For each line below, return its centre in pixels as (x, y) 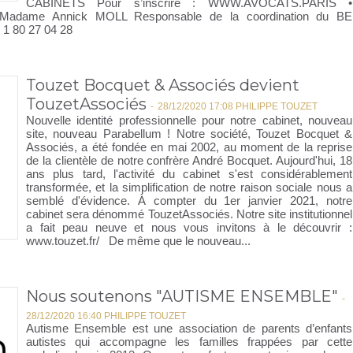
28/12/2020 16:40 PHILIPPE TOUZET (106, 316)
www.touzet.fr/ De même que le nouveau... (138, 241)
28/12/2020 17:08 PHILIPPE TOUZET (238, 106)
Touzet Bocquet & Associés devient (163, 85)
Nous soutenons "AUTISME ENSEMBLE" (182, 296)
